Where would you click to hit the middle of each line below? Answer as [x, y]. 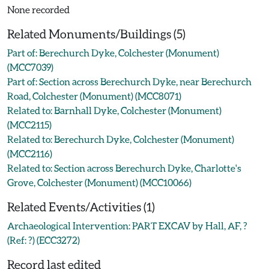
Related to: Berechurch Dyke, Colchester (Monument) [121, 139]
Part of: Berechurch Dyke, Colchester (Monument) [113, 53]
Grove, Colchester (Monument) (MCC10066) [99, 182]
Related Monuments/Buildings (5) [96, 34]
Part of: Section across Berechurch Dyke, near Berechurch [129, 81]
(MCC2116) [30, 153]
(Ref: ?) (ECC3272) [44, 240]
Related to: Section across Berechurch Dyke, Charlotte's [124, 168]
